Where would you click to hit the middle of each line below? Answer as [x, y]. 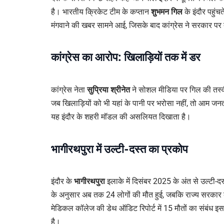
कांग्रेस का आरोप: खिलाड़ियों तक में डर [126, 57]
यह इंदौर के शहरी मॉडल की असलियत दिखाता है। [121, 117]
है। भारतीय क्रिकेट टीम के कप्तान [101, 11]
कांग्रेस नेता [69, 90]
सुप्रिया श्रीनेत [108, 90]
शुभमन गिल [167, 11]
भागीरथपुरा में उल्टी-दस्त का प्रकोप [119, 149]
